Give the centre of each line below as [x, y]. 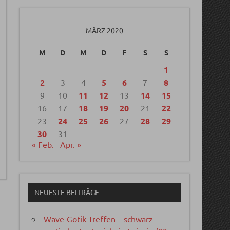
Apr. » [71, 144]
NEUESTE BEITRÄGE [66, 192]
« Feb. [43, 144]
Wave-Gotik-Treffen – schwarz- [100, 219]
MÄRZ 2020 [104, 30]
